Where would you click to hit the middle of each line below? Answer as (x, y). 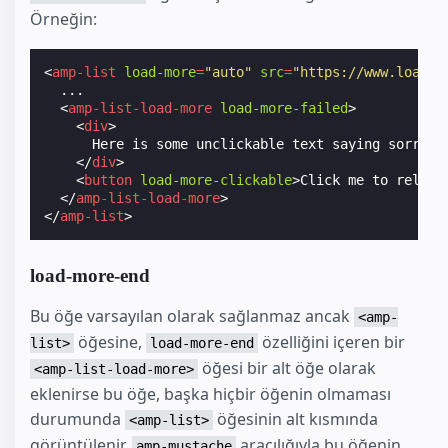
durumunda (77, 419)
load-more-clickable (216, 180)
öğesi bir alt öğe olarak (287, 368)
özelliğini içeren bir (331, 342)
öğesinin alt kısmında (295, 419)
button (108, 180)
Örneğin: (63, 18)
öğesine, (110, 342)
